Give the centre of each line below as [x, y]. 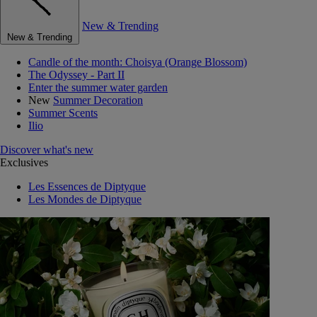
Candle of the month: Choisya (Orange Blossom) [138, 62]
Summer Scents [63, 113]
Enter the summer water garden [98, 87]
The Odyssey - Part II [76, 75]
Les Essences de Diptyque [87, 186]
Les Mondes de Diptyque [85, 199]
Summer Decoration [98, 100]
